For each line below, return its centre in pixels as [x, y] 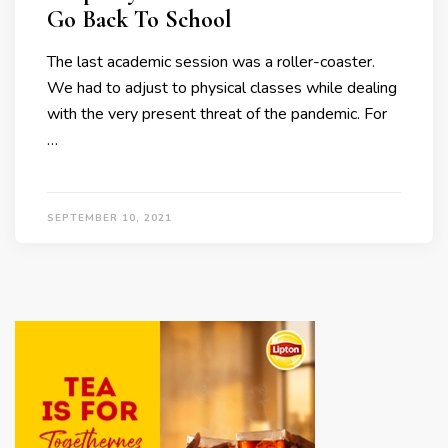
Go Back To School [139, 20]
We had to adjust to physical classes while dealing [222, 88]
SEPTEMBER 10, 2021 [109, 218]
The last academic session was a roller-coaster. [211, 62]
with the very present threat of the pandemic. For [217, 114]
